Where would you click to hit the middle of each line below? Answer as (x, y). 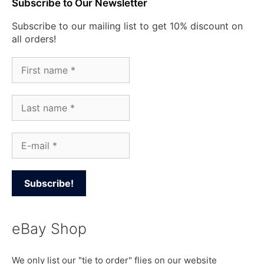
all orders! (34, 39)
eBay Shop (49, 229)
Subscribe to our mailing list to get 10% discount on (127, 26)
